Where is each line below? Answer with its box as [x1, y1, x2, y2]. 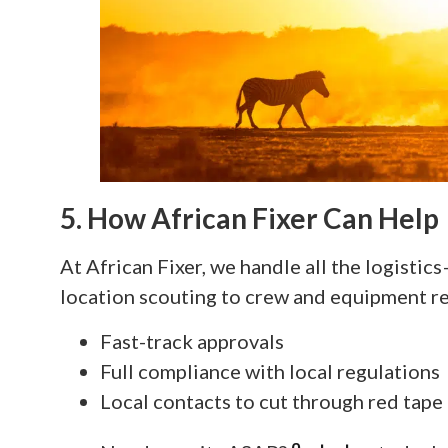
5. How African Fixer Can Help [60, 201, 439, 236]
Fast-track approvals [100, 328, 284, 353]
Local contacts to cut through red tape [100, 388, 443, 413]
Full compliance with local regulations [100, 358, 440, 383]
